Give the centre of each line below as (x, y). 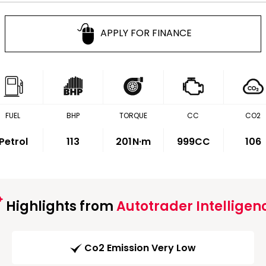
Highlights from (59, 206)
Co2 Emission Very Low (140, 248)
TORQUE (133, 115)
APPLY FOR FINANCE (146, 33)
